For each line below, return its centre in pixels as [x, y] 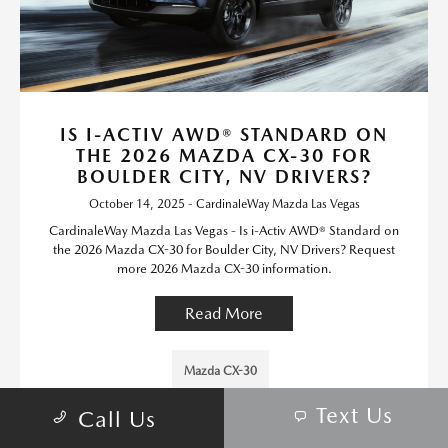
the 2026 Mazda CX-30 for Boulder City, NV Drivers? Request [224, 249]
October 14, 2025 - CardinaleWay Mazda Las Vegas [224, 204]
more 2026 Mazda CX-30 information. [224, 268]
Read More [224, 313]
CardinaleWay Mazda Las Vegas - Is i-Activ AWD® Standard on [224, 230]
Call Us [117, 419]
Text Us [354, 415]
